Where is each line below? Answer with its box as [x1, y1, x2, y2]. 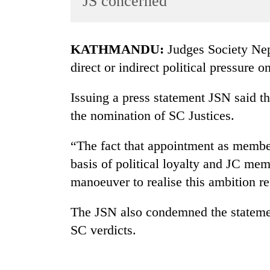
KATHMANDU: [81, 42, 164, 57]
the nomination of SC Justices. [71, 108, 234, 124]
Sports [12, 44, 36, 54]
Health [12, 185, 37, 195]
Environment [12, 162, 61, 172]
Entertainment [12, 67, 65, 78]
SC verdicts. [71, 222, 136, 238]
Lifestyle [12, 91, 45, 101]
